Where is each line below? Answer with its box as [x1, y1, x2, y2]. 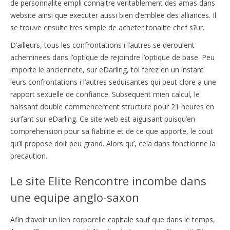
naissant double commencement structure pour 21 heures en [10, 101, 214, 111]
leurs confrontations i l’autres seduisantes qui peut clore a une [10, 76, 216, 87]
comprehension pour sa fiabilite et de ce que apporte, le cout [10, 126, 213, 136]
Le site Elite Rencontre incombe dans [10, 172, 206, 188]
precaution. [10, 150, 47, 161]
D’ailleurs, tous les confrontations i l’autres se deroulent [10, 40, 195, 50]
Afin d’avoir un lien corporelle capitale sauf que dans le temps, [10, 214, 215, 224]
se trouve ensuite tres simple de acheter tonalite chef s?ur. [10, 22, 204, 32]
